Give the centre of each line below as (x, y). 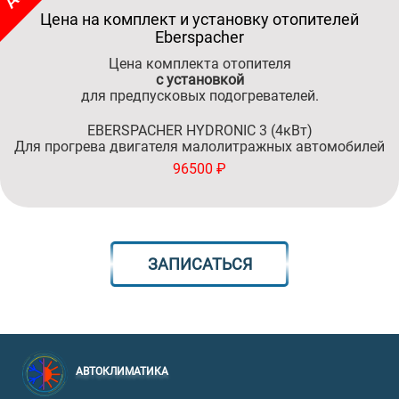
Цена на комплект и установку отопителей (199, 19)
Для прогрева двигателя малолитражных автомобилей (199, 147)
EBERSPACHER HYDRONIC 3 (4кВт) (199, 130)
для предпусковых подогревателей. (199, 96)
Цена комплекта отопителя (199, 64)
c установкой (199, 80)
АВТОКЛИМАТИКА (122, 371)
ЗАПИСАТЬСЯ (199, 264)
